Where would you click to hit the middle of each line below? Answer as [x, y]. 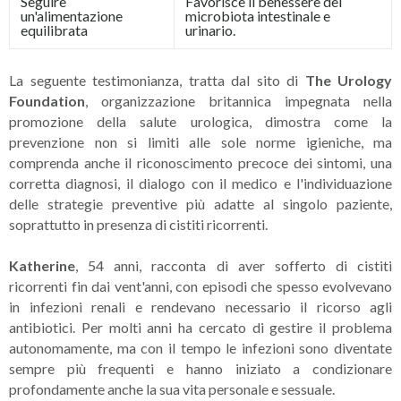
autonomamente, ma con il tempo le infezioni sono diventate [200, 347]
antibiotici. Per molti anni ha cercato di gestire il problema [200, 327]
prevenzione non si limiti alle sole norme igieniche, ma [200, 141]
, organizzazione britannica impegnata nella [239, 100]
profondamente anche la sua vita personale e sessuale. [172, 388]
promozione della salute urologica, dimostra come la [200, 121]
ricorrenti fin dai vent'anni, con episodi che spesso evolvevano [200, 286]
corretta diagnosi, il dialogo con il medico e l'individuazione [200, 183]
